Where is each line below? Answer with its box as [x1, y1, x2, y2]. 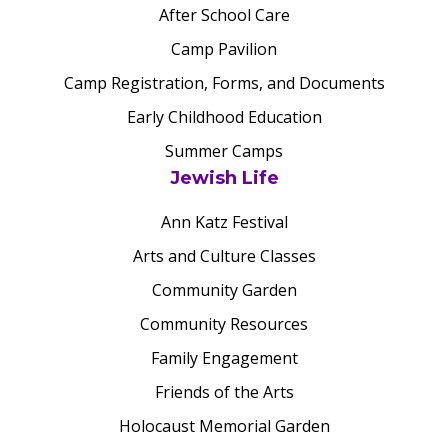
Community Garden [151, 279, 297, 301]
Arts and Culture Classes [132, 245, 316, 267]
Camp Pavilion [171, 38, 277, 60]
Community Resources [140, 313, 308, 335]
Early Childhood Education [126, 106, 322, 128]
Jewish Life [169, 167, 279, 189]
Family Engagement [150, 347, 298, 369]
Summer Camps [165, 140, 283, 162]
